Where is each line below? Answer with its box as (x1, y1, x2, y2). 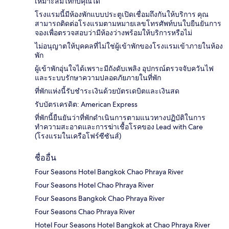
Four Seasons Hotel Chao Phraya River (35, 180, 154, 190)
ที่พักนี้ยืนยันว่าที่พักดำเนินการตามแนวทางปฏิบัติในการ (35, 112, 205, 122)
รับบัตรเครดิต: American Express (35, 99, 138, 109)
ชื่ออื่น (35, 152, 56, 163)
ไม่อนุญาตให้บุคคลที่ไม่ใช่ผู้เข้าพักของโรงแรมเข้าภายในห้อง (35, 41, 223, 51)
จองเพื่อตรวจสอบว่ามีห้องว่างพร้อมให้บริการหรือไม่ (35, 28, 192, 37)
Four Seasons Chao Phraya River (35, 207, 135, 216)
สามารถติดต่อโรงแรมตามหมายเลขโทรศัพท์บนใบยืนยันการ (35, 18, 221, 28)
